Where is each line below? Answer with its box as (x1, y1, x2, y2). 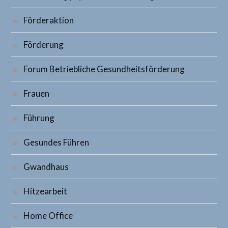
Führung (23, 112, 55, 123)
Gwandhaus (23, 161, 69, 172)
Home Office (23, 210, 73, 221)
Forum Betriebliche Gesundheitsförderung (23, 64, 185, 74)
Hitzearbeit (23, 186, 68, 196)
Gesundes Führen (23, 137, 90, 148)
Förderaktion (23, 15, 74, 25)
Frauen (23, 88, 50, 99)
